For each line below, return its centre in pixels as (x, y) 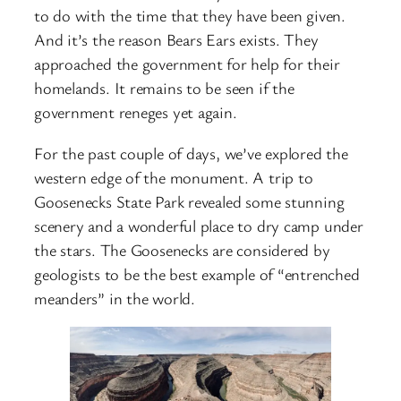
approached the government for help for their (187, 64)
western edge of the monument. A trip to (174, 177)
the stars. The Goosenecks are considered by (182, 249)
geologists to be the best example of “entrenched (197, 273)
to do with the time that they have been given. (190, 16)
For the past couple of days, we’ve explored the (191, 153)
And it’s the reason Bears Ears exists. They (176, 40)
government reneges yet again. (136, 112)
